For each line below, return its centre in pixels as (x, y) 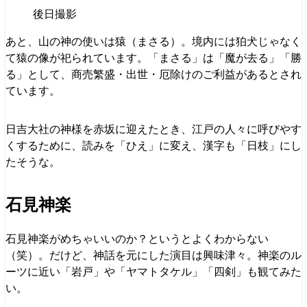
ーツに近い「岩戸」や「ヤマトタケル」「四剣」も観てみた (153, 271)
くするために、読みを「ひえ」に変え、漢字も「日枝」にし (153, 145)
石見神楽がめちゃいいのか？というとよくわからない (137, 238)
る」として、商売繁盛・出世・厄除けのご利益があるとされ (153, 74)
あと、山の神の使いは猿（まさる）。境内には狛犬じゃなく (153, 41)
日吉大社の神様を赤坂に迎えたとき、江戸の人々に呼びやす (153, 129)
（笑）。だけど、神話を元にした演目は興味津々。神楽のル (153, 255)
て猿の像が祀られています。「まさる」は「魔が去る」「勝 (153, 58)
